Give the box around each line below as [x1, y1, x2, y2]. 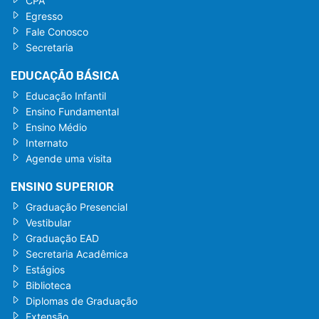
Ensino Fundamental [26, 105, 119, 117]
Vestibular [26, 216, 71, 229]
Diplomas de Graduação [26, 294, 137, 307]
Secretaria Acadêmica [26, 247, 128, 260]
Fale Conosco [26, 25, 88, 38]
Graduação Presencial [26, 200, 127, 213]
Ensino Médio [26, 120, 87, 133]
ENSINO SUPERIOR [11, 179, 114, 194]
